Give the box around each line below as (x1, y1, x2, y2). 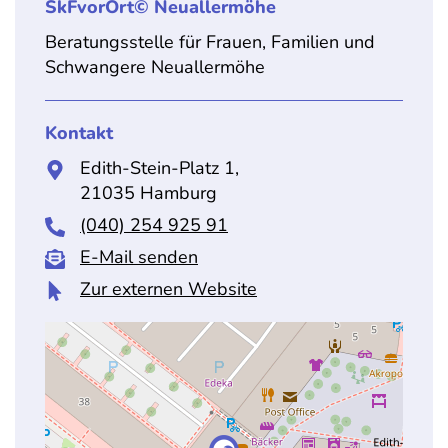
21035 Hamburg (80, 181, 217, 205)
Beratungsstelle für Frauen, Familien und (45, 30, 375, 54)
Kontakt (45, 121, 113, 145)
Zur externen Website (80, 277, 257, 301)
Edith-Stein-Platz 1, (80, 156, 239, 180)
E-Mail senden (80, 245, 198, 269)
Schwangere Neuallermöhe (45, 55, 265, 79)
